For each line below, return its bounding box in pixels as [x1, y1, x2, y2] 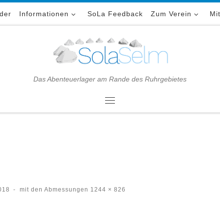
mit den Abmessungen [20, 186, 89, 193]
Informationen [19, 10, 69, 18]
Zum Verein [150, 10, 192, 18]
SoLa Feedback [87, 10, 143, 18]
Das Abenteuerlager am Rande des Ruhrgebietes [33, 75, 187, 83]
